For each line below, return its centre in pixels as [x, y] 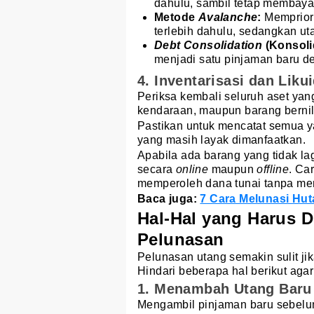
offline [273, 169]
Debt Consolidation [209, 45]
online [192, 169]
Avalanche [228, 17]
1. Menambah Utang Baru [225, 289]
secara [157, 169]
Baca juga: [169, 198]
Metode [176, 17]
